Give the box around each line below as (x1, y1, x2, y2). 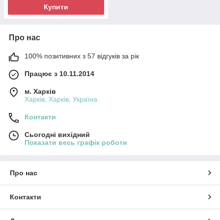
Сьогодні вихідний (25, 130, 90, 138)
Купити (44, 2, 68, 11)
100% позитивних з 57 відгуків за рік (25, 52, 139, 60)
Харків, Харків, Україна (25, 95, 97, 103)
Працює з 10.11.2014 (25, 69, 94, 78)
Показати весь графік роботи (25, 138, 127, 146)
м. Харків (25, 87, 56, 95)
